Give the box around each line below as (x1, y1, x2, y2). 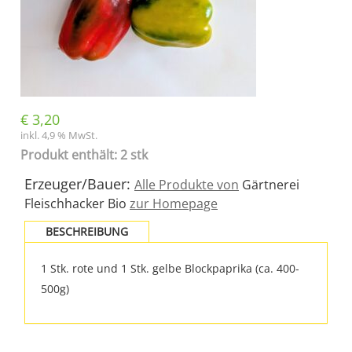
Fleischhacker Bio (24, 195, 130, 212)
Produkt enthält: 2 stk (20, 146, 148, 163)
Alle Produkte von (134, 176, 239, 193)
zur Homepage (130, 195, 218, 212)
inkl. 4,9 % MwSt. (20, 129, 97, 142)
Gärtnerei (239, 176, 299, 193)
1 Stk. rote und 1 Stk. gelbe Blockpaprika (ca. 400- (41, 261, 299, 276)
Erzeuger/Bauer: (24, 174, 134, 193)
